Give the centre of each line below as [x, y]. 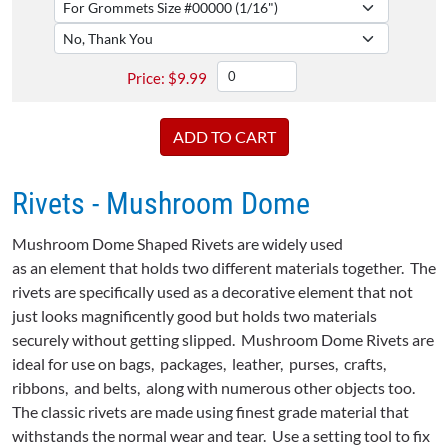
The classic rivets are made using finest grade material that [210, 412]
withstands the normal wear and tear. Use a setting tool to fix [221, 436]
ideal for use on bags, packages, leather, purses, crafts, [200, 364]
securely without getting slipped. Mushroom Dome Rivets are [223, 340]
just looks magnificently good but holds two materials [194, 316]
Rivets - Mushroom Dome [161, 204]
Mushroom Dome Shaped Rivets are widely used [177, 244]
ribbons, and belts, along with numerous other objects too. [215, 388]
